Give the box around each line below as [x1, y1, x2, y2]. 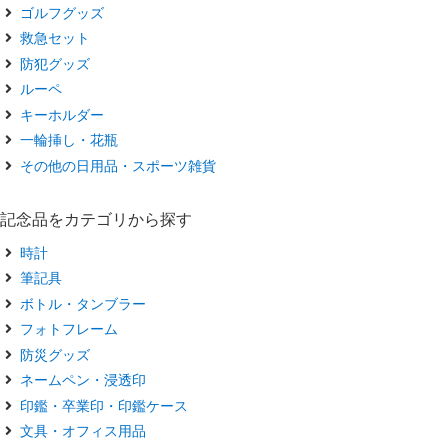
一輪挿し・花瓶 [20, 131, 118, 149]
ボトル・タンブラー [20, 294, 146, 312]
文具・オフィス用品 [20, 422, 146, 440]
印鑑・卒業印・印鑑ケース [20, 396, 188, 414]
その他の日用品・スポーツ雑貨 [20, 156, 216, 174]
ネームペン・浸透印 [20, 371, 146, 389]
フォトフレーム [20, 320, 118, 338]
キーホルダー [20, 105, 104, 123]
